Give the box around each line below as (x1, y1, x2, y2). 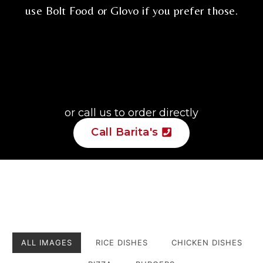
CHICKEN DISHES (171, 238, 242, 247)
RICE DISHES (95, 238, 148, 247)
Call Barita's (91, 126, 159, 139)
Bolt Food (45, 4, 95, 17)
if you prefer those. (139, 4, 238, 17)
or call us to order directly (65, 106, 198, 119)
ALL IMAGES (21, 238, 72, 247)
